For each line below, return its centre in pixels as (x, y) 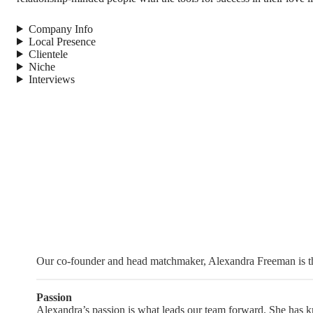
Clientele (48, 54)
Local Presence (62, 41)
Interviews (51, 79)
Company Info (60, 29)
